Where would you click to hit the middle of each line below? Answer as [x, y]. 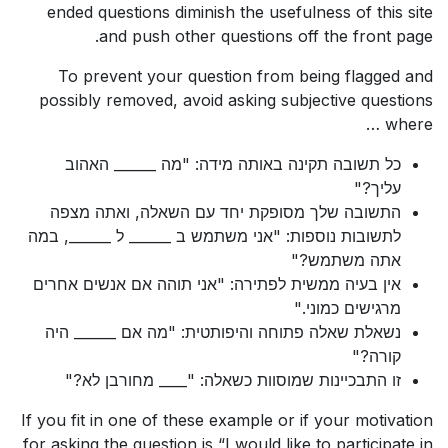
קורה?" [376, 355]
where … [409, 123]
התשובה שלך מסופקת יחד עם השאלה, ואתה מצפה [225, 211]
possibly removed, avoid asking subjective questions [236, 99]
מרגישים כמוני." [347, 307]
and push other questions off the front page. [266, 35]
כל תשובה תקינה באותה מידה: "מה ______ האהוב [233, 163]
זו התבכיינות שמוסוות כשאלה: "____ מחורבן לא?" [233, 379]
